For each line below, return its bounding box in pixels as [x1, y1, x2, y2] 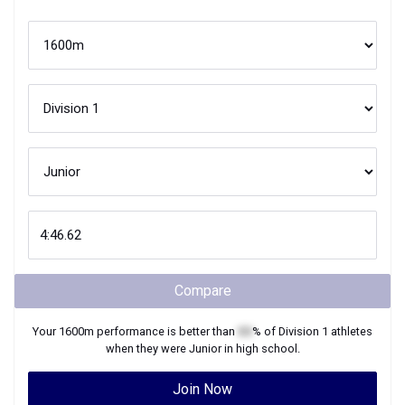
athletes [328, 325, 372, 338]
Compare [174, 282, 231, 299]
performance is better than [94, 325, 238, 338]
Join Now [173, 381, 232, 398]
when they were [105, 342, 189, 355]
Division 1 [278, 325, 328, 338]
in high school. [221, 342, 300, 355]
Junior [188, 342, 221, 355]
